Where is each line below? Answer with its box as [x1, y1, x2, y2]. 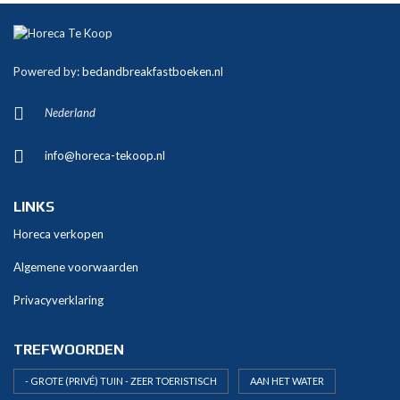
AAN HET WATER [250, 375, 324, 387]
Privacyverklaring [13, 293, 104, 308]
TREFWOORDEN [13, 341, 124, 359]
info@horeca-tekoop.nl [45, 148, 165, 163]
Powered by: [13, 64, 82, 79]
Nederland [45, 105, 96, 121]
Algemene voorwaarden [13, 260, 138, 275]
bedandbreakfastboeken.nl [82, 64, 223, 79]
